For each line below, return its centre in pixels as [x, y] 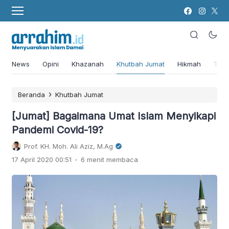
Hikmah [189, 64]
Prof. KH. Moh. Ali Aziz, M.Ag [68, 146]
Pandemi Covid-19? [58, 130]
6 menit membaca [109, 159]
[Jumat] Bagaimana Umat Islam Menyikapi [114, 116]
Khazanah [88, 64]
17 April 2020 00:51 [42, 159]
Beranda [31, 94]
